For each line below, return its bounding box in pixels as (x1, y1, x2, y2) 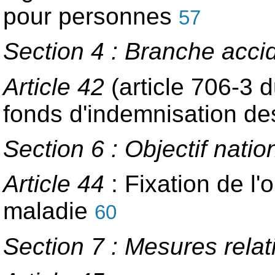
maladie (3, 198, 95, 225)
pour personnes (3, 2, 179, 29)
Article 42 (3, 73, 111, 100)
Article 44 (3, 171, 111, 198)
